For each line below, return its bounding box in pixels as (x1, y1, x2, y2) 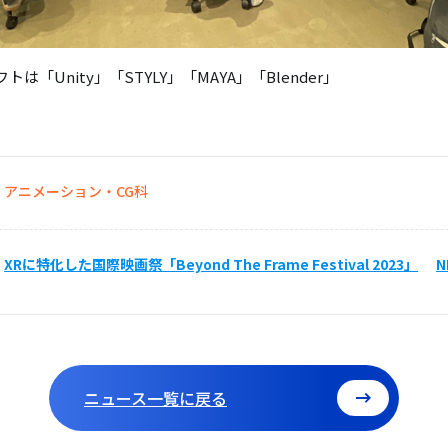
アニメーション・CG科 (4, 180, 148, 201)
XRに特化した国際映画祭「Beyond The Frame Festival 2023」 (4, 253, 418, 274)
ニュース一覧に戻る (84, 385, 227, 410)
